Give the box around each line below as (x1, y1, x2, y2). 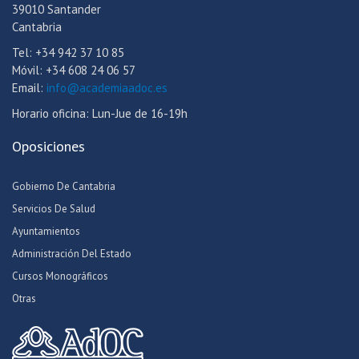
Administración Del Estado (12, 247, 131, 261)
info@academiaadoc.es (46, 80, 167, 96)
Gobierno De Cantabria (12, 179, 115, 194)
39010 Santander (12, 2, 101, 18)
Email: (12, 80, 46, 96)
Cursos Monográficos (12, 269, 108, 284)
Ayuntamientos (12, 224, 80, 239)
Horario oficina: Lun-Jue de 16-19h (12, 106, 188, 122)
